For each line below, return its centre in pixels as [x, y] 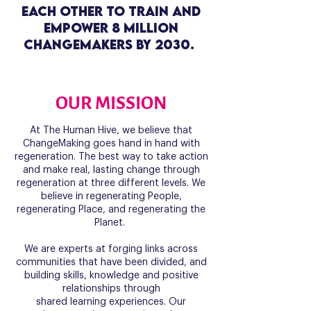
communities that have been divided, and [111, 262]
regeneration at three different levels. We [111, 183]
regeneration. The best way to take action [111, 157]
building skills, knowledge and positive [111, 276]
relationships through [111, 289]
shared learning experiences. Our [111, 302]
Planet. [111, 223]
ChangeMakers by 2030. [109, 44]
